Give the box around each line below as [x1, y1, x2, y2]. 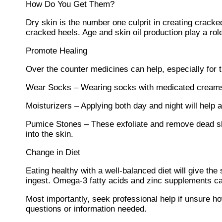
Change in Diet [26, 148, 80, 158]
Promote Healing [26, 46, 87, 56]
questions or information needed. [26, 204, 149, 214]
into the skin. [26, 129, 76, 139]
